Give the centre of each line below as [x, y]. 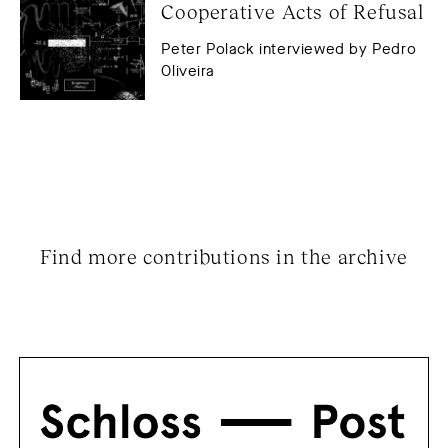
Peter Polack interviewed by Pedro [289, 48]
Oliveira [188, 70]
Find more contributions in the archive [224, 255]
